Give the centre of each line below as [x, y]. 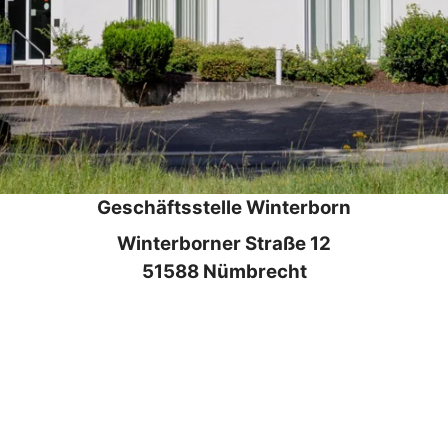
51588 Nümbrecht [224, 271]
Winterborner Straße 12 [224, 243]
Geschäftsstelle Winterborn [224, 207]
